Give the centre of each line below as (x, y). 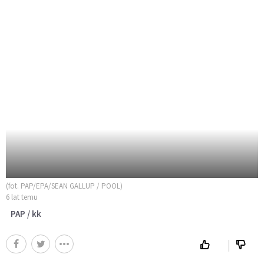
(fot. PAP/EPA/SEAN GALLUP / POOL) (64, 186)
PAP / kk (26, 213)
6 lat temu (22, 197)
